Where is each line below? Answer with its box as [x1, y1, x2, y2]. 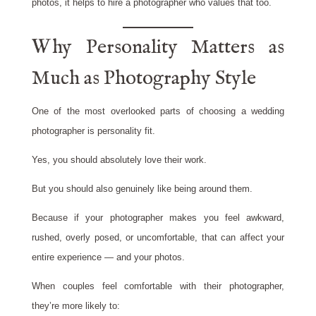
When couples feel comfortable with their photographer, [31, 281, 285, 292]
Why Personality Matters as [31, 35, 285, 61]
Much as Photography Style [31, 66, 256, 92]
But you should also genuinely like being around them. [31, 183, 253, 195]
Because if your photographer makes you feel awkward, [31, 212, 285, 224]
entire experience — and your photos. [31, 252, 185, 263]
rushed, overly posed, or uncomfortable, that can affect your [31, 232, 285, 243]
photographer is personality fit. [31, 126, 155, 137]
